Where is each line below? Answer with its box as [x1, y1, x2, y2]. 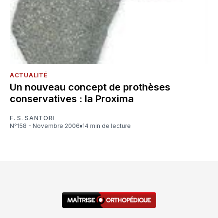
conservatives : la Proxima [10, 93, 134, 105]
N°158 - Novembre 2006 [14, 122, 80, 130]
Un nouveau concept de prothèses [10, 81, 170, 93]
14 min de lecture [85, 122, 131, 130]
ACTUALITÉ [10, 72, 48, 79]
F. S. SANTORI [10, 114, 55, 122]
